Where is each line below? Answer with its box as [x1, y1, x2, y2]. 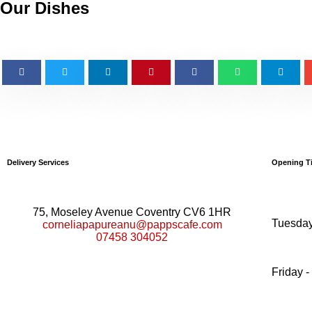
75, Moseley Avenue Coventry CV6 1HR [33, 205, 232, 218]
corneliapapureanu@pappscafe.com [42, 218, 222, 231]
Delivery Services [7, 157, 69, 166]
